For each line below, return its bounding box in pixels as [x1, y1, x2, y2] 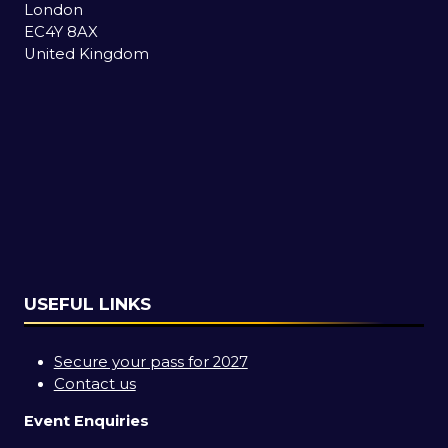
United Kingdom [24, 45, 149, 64]
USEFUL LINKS [24, 293, 151, 315]
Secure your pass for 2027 [53, 353, 248, 372]
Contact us [53, 375, 136, 394]
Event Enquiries [24, 412, 149, 431]
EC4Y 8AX [24, 23, 98, 42]
